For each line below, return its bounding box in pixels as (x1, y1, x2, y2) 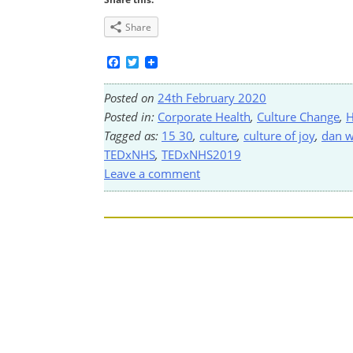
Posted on (104, 89, 158, 106)
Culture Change (257, 108, 340, 124)
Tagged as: (104, 127, 162, 143)
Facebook (120, 53, 176, 71)
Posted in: (104, 108, 158, 124)
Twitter (139, 53, 180, 71)
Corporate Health (158, 108, 251, 124)
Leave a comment (104, 165, 200, 181)
